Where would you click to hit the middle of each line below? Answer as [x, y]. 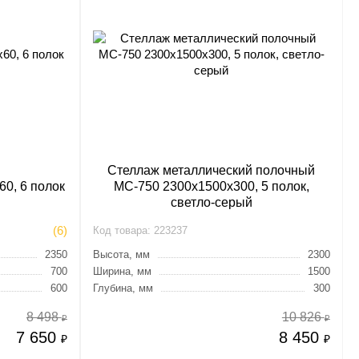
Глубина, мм [123, 288]
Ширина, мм [122, 271]
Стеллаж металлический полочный [212, 170]
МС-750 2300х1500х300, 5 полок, [211, 186]
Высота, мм [121, 254]
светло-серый [211, 202]
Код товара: [121, 230]
